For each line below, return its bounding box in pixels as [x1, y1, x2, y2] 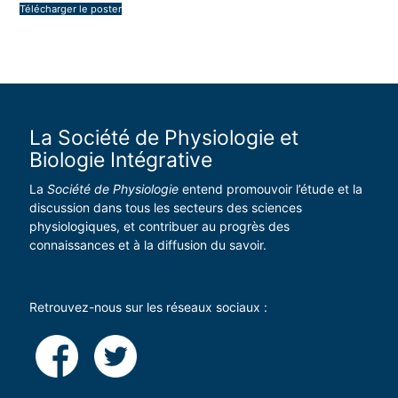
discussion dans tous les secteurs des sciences [28, 200, 302, 216]
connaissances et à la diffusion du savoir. [28, 237, 267, 253]
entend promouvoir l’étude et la [178, 181, 362, 197]
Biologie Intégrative [28, 147, 212, 172]
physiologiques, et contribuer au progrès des [28, 219, 290, 235]
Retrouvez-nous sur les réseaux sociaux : [28, 299, 267, 315]
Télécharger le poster [20, 2, 123, 15]
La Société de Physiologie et [28, 124, 298, 150]
